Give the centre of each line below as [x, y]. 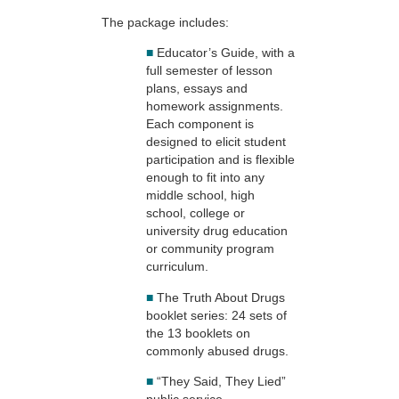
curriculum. [177, 267]
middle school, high [200, 195]
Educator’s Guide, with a [226, 53]
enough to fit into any [205, 178]
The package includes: [165, 22]
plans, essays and [197, 89]
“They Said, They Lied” [221, 382]
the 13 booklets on [198, 333]
